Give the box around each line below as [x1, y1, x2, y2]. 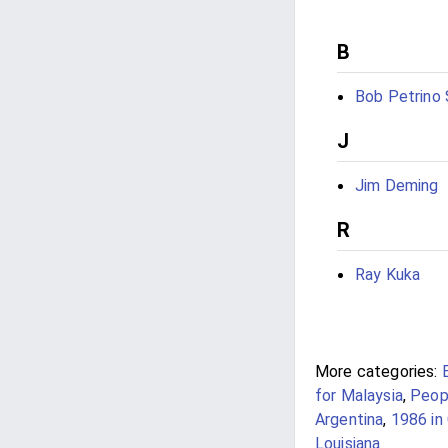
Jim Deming [355, 176, 439, 195]
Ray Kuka [355, 265, 421, 284]
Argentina [315, 410, 384, 429]
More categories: [315, 362, 438, 381]
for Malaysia [315, 386, 403, 405]
